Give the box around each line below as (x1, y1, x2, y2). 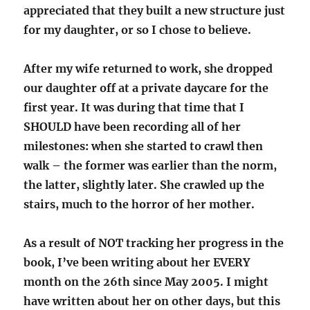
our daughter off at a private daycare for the (24, 81, 269, 95)
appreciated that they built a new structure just (24, 3, 286, 18)
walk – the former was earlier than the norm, (24, 158, 277, 173)
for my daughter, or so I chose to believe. (24, 23, 252, 37)
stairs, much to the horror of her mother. (24, 197, 255, 212)
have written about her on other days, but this (24, 294, 281, 309)
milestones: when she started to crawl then (24, 139, 264, 154)
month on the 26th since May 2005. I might (24, 275, 269, 289)
